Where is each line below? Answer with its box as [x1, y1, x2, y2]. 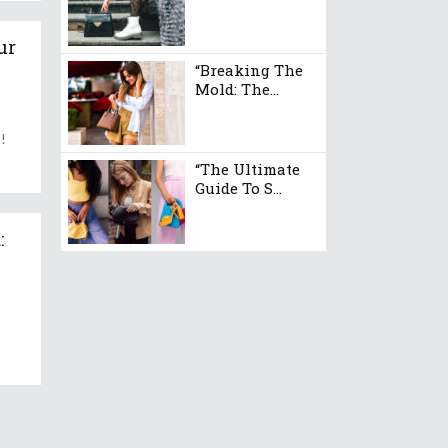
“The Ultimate [195, 159, 300, 179]
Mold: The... [195, 79, 279, 99]
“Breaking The [195, 60, 303, 80]
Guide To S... [195, 178, 282, 198]
